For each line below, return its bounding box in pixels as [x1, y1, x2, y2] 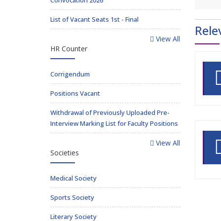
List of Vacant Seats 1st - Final [50, 15, 139, 24]
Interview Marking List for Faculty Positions [50, 119, 178, 128]
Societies [50, 148, 79, 157]
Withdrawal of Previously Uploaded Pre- [50, 108, 170, 117]
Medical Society [50, 174, 97, 183]
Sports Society [50, 193, 94, 202]
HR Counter [50, 44, 87, 53]
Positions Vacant [50, 89, 100, 98]
